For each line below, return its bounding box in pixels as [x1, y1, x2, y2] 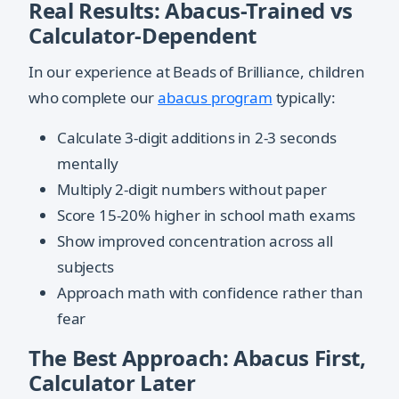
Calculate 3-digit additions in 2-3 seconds [57, 127, 337, 149]
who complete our [28, 87, 159, 109]
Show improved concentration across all [57, 231, 333, 252]
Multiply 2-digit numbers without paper [57, 179, 327, 200]
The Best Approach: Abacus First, [28, 343, 366, 373]
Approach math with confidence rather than [57, 282, 364, 304]
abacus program [158, 87, 273, 109]
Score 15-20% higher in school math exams [57, 205, 356, 226]
